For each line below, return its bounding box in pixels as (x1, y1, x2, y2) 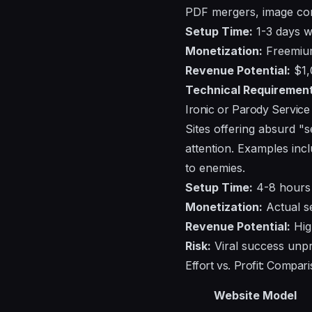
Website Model (214, 288, 297, 302)
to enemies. (185, 160, 245, 175)
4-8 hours (253, 180, 311, 194)
